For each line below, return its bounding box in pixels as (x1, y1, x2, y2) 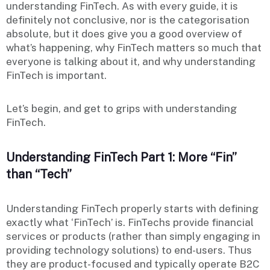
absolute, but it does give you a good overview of (6, 27, 242, 40)
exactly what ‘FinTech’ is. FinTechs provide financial (6, 216, 254, 228)
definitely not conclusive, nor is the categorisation (6, 13, 250, 26)
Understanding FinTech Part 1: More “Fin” (6, 149, 237, 165)
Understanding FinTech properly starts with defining (6, 202, 259, 215)
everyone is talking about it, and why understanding (6, 55, 256, 67)
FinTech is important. (6, 69, 107, 81)
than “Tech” (6, 166, 72, 181)
